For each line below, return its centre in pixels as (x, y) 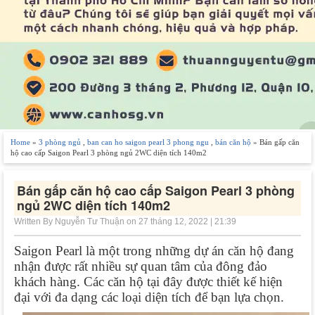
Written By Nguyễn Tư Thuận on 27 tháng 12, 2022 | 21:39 (125, 221)
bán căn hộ (233, 142)
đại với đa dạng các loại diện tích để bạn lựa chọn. (149, 297)
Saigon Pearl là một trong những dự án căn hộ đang (154, 250)
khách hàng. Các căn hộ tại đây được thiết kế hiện (148, 281)
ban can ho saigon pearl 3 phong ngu (148, 142)
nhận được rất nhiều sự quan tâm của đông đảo (141, 266)
